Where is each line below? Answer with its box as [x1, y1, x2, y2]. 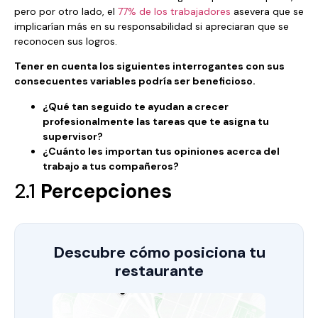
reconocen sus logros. [14, 34, 117, 48]
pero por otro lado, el [14, 4, 118, 18]
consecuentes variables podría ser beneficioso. [14, 75, 256, 88]
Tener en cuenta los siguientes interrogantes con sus [14, 60, 285, 73]
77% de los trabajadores [118, 4, 231, 18]
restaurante [114, 260, 204, 281]
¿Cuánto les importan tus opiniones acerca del [43, 144, 280, 158]
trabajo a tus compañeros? [43, 159, 179, 172]
